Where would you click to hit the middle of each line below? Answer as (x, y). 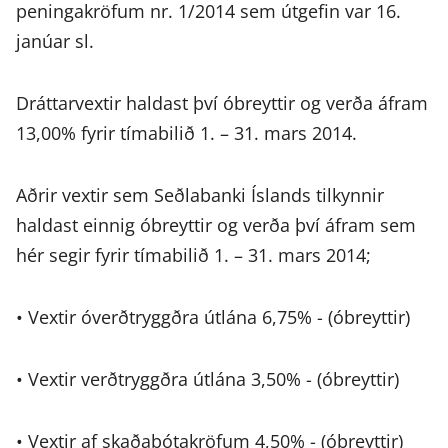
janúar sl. (55, 41)
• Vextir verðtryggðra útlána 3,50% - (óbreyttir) (207, 379)
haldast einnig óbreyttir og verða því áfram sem (216, 225)
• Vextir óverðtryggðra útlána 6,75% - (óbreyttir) (213, 317)
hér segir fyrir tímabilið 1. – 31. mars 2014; (193, 255)
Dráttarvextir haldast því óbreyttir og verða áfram (222, 103)
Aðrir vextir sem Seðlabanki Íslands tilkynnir (200, 195)
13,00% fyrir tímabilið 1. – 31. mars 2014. (186, 133)
